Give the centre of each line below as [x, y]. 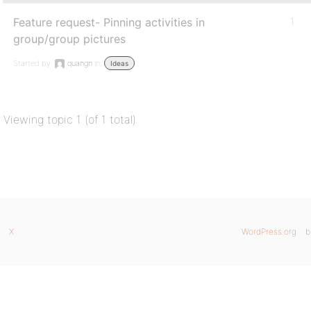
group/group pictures [69, 39]
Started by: [34, 63]
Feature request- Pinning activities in [109, 22]
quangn [80, 63]
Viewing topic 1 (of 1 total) [70, 119]
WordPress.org [269, 232]
